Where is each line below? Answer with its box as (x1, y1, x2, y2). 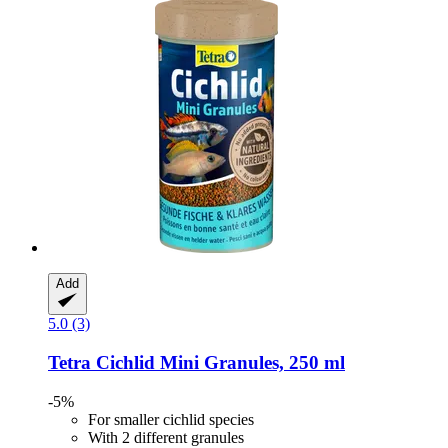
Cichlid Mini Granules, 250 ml (91, 352, 345, 374)
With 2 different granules (88, 428, 244, 446)
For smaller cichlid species (88, 410, 254, 428)
